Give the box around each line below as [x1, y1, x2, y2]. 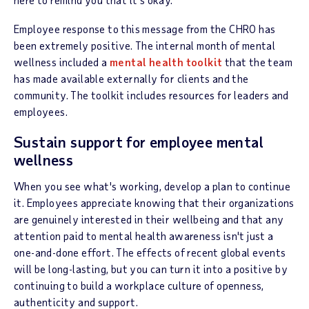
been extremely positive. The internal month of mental [14, 39, 276, 52]
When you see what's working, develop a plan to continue [14, 179, 290, 192]
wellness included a [14, 55, 110, 68]
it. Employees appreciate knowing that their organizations [14, 196, 295, 209]
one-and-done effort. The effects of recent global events [14, 246, 286, 259]
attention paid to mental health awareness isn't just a [14, 229, 274, 242]
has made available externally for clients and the [14, 72, 249, 85]
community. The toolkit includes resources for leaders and [14, 88, 289, 101]
